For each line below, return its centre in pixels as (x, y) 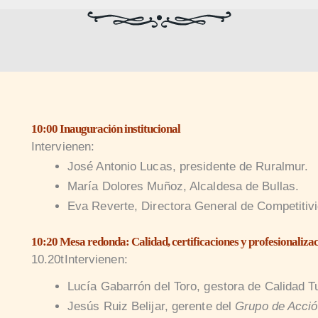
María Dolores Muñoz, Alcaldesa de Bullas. (183, 186)
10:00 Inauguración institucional (105, 128)
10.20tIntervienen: (79, 260)
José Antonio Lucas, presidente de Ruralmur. (188, 166)
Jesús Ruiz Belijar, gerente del (151, 307)
